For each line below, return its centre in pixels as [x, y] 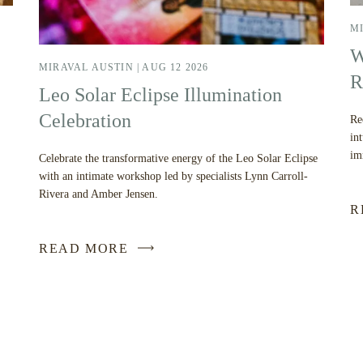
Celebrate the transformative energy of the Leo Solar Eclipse [178, 158]
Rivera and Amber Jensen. [98, 194]
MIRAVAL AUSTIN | [91, 67]
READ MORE [84, 248]
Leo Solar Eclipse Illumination [160, 95]
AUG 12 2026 [175, 67]
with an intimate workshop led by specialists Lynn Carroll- [173, 176]
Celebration [85, 121]
